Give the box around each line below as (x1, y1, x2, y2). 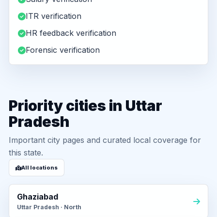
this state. (9, 148, 43, 157)
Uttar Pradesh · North (17, 203, 81, 211)
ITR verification (26, 11, 81, 21)
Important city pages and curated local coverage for (9, 135, 201, 145)
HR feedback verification (26, 28, 116, 38)
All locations (21, 164, 58, 171)
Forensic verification (26, 45, 100, 55)
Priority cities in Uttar (9, 97, 162, 114)
